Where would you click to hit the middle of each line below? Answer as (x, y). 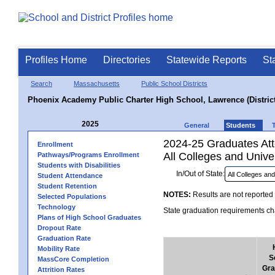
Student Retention (67, 186)
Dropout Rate (59, 228)
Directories (127, 60)
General (197, 125)
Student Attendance (70, 176)
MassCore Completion (73, 259)
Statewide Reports (207, 60)
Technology (56, 207)
